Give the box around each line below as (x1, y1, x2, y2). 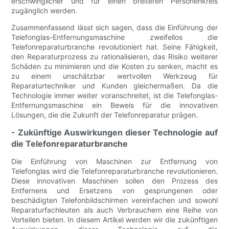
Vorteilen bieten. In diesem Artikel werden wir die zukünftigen (11, 215, 218, 224)
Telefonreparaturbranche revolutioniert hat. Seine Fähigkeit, (11, 42, 218, 51)
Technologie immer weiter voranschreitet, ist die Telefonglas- (11, 90, 218, 100)
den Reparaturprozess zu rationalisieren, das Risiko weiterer (11, 52, 218, 61)
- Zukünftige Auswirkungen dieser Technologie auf (11, 127, 218, 138)
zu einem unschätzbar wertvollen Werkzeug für (11, 71, 218, 80)
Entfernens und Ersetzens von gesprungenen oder (11, 186, 218, 195)
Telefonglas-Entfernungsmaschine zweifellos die (11, 32, 218, 41)
